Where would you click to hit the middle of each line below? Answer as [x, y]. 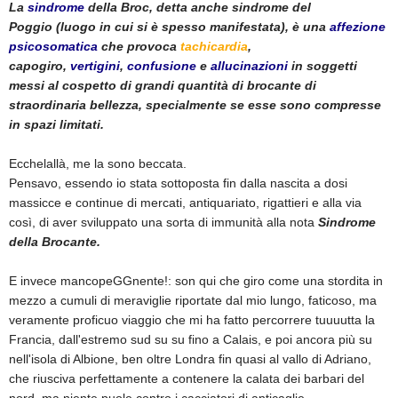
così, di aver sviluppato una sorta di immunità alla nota [163, 223]
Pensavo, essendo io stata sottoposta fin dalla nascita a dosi [178, 183]
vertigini [95, 66]
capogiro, [40, 66]
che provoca [139, 47]
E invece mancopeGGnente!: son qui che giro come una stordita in [196, 281]
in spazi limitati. [56, 125]
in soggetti [322, 66]
